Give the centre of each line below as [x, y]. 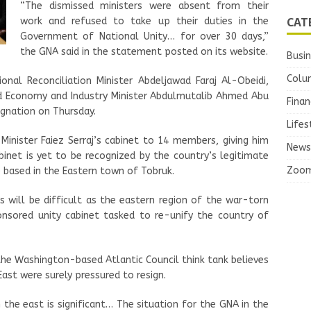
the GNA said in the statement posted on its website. [144, 51]
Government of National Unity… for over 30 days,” [145, 36]
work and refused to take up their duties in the [145, 21]
